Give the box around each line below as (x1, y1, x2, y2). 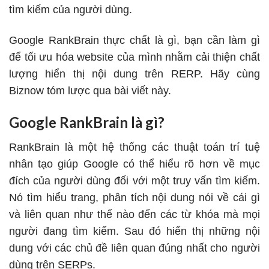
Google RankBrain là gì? (9, 113, 165, 131)
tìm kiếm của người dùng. (9, 3, 132, 16)
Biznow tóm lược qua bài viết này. (9, 84, 171, 97)
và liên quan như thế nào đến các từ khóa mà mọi (9, 208, 260, 221)
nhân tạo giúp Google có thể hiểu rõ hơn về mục (9, 158, 260, 171)
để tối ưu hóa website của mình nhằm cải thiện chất (9, 50, 260, 63)
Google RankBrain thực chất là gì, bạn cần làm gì (9, 34, 260, 46)
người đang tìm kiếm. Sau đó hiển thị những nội (9, 225, 260, 238)
